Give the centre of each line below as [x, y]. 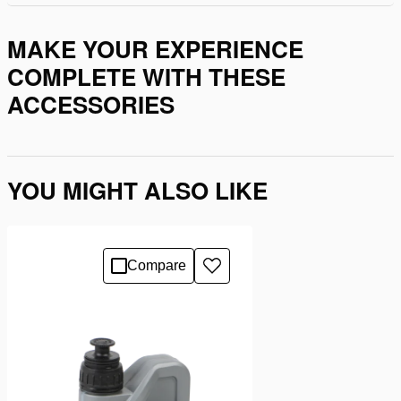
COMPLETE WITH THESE [146, 77]
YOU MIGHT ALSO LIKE [137, 190]
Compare [157, 265]
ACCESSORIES [91, 105]
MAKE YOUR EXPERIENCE [155, 49]
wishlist [236, 304]
